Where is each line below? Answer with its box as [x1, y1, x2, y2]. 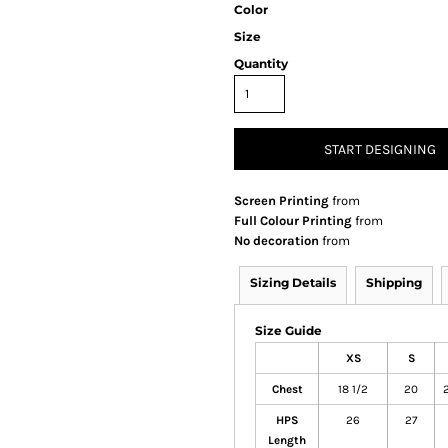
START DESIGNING [324, 141, 436, 159]
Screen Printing [234, 193, 329, 208]
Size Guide [255, 323, 322, 338]
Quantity [234, 56, 288, 71]
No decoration [234, 233, 319, 248]
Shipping [366, 275, 422, 290]
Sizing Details [250, 275, 336, 290]
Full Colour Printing [234, 213, 352, 228]
